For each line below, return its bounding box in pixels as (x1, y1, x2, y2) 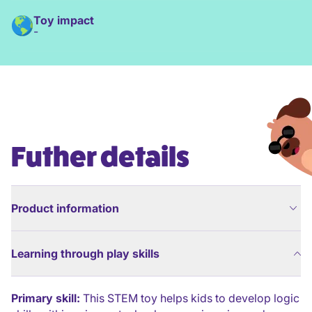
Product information (11, 201, 119, 215)
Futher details (11, 141, 189, 174)
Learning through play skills (11, 247, 159, 260)
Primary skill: (11, 291, 80, 305)
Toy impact (33, 13, 94, 27)
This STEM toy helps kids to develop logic (80, 291, 299, 305)
